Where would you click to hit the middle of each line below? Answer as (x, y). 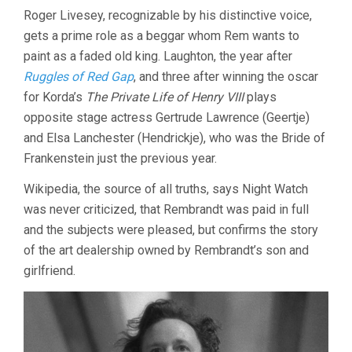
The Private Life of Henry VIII (165, 97)
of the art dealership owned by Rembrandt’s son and (166, 251)
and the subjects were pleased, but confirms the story (171, 230)
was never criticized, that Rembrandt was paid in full (166, 210)
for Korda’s (55, 97)
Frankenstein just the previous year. (120, 159)
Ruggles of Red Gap (79, 77)
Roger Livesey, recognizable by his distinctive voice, (168, 16)
